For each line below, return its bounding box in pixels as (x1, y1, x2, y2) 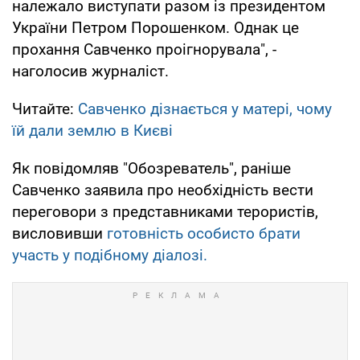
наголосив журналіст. (12, 61, 169, 80)
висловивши (12, 223, 107, 243)
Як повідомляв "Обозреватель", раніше (12, 158, 291, 178)
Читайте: (12, 99, 78, 118)
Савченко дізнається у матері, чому (78, 99, 332, 118)
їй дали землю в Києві (12, 121, 173, 140)
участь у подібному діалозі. (12, 245, 207, 264)
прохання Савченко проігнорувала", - (12, 39, 276, 59)
